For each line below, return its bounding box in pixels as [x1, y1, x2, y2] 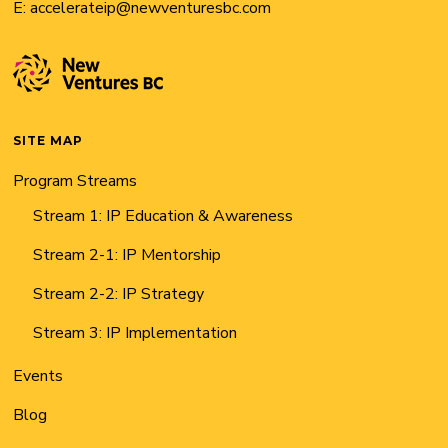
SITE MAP [13, 133, 84, 148]
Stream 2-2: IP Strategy [33, 283, 205, 305]
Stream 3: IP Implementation [33, 322, 238, 344]
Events [13, 365, 64, 387]
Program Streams [13, 170, 138, 192]
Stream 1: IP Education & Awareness [33, 205, 294, 227]
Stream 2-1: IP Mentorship [33, 244, 222, 266]
